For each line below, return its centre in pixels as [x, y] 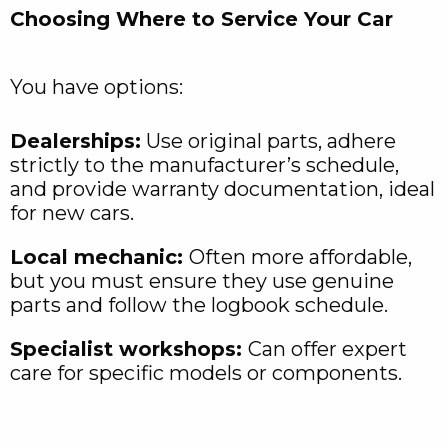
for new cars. [72, 213]
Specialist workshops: [129, 349]
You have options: [96, 87]
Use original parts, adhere [268, 141]
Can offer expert [327, 349]
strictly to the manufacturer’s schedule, [204, 165]
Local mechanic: [99, 257]
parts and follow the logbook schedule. [199, 305]
